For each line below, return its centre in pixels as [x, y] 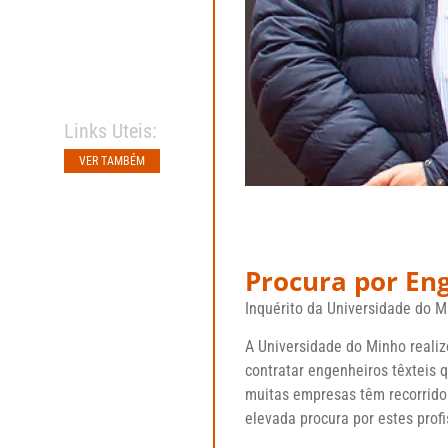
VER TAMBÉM [112, 160]
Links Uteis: [110, 130]
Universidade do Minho [332, 347]
